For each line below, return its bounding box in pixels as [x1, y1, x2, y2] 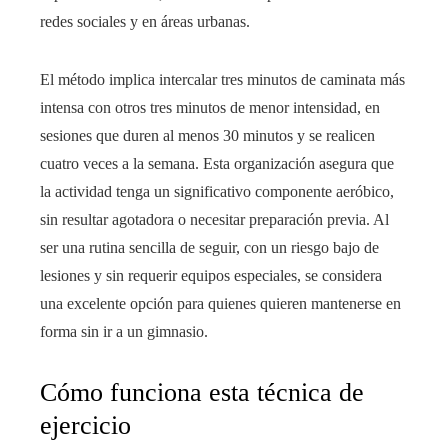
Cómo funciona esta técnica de [40, 378, 364, 407]
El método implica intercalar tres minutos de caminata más [40, 71, 405, 88]
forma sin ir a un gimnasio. [40, 323, 208, 340]
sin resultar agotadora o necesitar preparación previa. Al [40, 211, 389, 228]
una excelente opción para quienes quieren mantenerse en [40, 295, 401, 312]
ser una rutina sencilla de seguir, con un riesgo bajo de [40, 239, 379, 256]
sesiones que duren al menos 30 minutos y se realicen [40, 127, 375, 144]
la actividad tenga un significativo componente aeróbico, [40, 183, 394, 200]
